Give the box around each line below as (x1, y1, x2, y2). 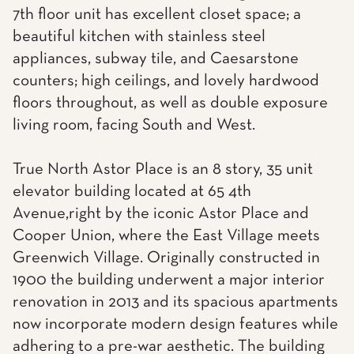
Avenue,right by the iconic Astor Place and (13, 205, 309, 222)
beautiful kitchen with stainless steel (13, 28, 265, 45)
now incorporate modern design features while (13, 316, 338, 333)
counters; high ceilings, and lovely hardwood (13, 73, 319, 89)
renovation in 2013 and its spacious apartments (13, 294, 338, 311)
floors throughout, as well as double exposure (13, 95, 328, 111)
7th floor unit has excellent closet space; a (13, 6, 301, 23)
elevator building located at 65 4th (13, 183, 251, 200)
